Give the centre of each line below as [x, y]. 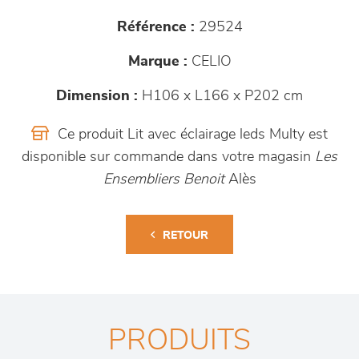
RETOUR [186, 236]
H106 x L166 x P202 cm [220, 97]
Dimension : [97, 97]
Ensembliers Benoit [163, 180]
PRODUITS [179, 341]
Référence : [155, 28]
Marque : [157, 62]
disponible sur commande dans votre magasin [168, 157]
